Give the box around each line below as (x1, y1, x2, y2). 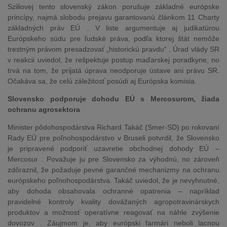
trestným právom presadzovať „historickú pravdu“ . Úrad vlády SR (8, 45, 219, 53)
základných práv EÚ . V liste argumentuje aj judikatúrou (8, 24, 219, 32)
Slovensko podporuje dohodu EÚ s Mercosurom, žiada (8, 95, 219, 103)
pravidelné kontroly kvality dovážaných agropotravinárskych (8, 198, 219, 206)
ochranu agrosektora (8, 105, 80, 113)
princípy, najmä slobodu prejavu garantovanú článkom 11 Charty (8, 13, 219, 21)
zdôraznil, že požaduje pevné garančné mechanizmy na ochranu (8, 166, 219, 174)
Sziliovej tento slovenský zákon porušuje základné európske (8, 3, 219, 11)
